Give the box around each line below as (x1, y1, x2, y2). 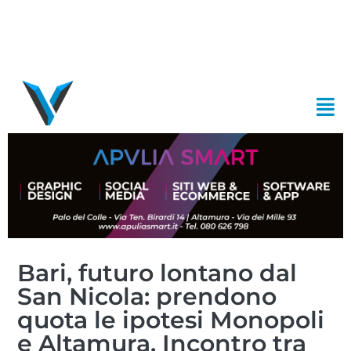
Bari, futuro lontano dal (17, 258, 298, 288)
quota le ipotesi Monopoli (17, 305, 325, 335)
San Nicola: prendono (17, 281, 277, 311)
